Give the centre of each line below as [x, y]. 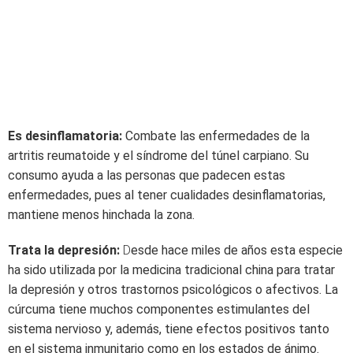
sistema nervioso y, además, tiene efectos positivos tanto [169, 329]
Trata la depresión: [65, 250]
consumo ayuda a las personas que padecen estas [147, 175]
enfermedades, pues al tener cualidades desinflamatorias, [167, 195]
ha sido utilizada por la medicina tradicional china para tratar [171, 270]
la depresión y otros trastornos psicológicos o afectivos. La [173, 290]
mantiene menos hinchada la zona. [101, 215]
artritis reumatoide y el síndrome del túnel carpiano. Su [158, 156]
